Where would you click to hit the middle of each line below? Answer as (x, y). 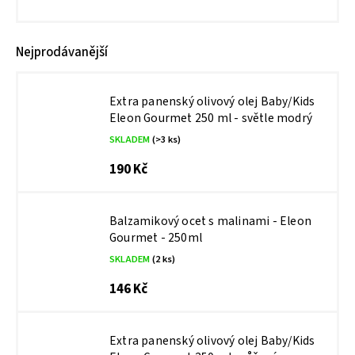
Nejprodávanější (62, 52)
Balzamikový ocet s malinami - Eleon (210, 221)
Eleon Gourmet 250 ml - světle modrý (211, 118)
